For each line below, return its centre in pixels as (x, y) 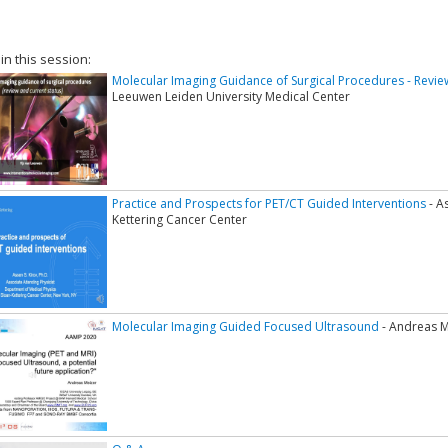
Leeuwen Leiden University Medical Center (231, 97)
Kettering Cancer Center (179, 220)
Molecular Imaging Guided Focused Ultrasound (245, 327)
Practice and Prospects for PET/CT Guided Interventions (269, 204)
